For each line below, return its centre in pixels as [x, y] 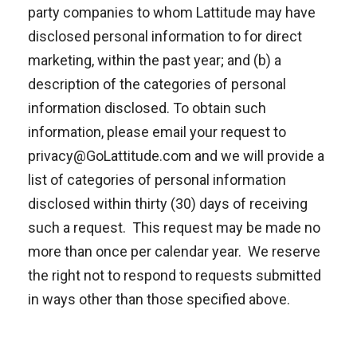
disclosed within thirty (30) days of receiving [168, 204]
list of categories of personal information [157, 180]
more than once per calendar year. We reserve [174, 251]
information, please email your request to [157, 132]
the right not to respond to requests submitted [175, 275]
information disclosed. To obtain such [147, 108]
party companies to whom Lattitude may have [172, 12]
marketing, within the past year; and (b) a [155, 60]
